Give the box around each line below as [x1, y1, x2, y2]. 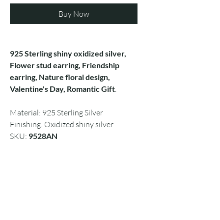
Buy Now [58, 9, 89, 19]
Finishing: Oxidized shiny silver [10, 119, 113, 130]
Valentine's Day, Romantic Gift [10, 84, 115, 94]
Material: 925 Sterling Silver [10, 108, 103, 118]
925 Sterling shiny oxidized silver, [10, 49, 126, 58]
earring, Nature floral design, [10, 72, 110, 82]
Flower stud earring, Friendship [10, 60, 119, 70]
